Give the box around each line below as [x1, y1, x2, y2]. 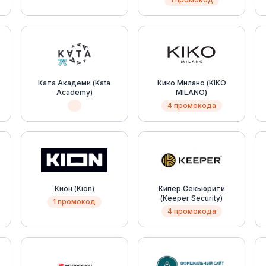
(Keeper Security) [160, 194, 223, 202]
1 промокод [53, 197, 96, 206]
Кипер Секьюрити [158, 184, 225, 193]
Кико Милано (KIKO [157, 78, 226, 87]
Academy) [56, 88, 93, 97]
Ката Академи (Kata [38, 78, 111, 87]
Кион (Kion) [54, 184, 94, 193]
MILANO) [176, 88, 208, 97]
